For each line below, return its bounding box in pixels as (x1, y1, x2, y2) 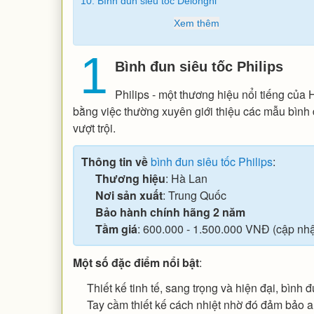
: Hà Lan (165, 170, 207, 186)
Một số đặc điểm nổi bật (72, 254, 199, 271)
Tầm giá (95, 220, 137, 237)
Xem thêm (173, 17, 219, 29)
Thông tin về (81, 153, 151, 170)
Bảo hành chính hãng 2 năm (95, 203, 245, 220)
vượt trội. (72, 119, 116, 136)
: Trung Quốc (162, 186, 226, 203)
